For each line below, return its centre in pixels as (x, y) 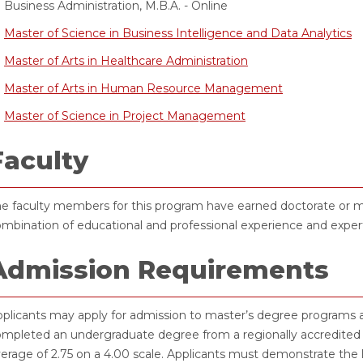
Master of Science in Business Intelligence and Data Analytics (178, 33)
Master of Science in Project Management (125, 116)
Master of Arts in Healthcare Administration (126, 61)
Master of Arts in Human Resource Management (143, 88)
